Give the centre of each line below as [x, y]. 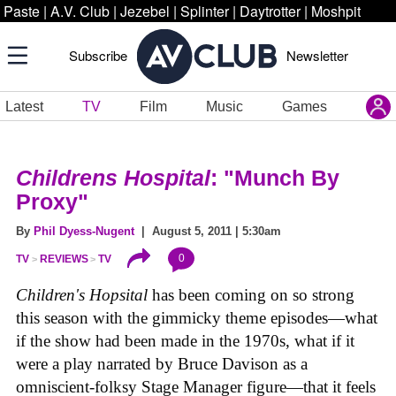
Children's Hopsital [82, 295]
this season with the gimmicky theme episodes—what [197, 318]
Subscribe [98, 55]
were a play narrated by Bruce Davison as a [162, 364]
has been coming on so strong [251, 295]
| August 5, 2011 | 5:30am [208, 231]
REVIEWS [64, 259]
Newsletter [317, 55]
